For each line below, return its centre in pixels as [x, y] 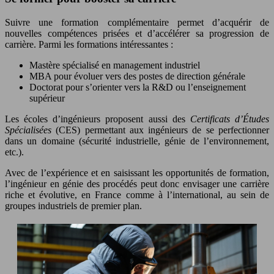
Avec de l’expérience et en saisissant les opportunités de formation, [137, 172]
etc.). [14, 152]
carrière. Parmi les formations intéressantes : [89, 44]
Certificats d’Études [230, 119]
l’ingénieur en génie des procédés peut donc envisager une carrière [137, 183]
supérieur [47, 98]
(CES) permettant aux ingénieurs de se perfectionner [160, 130]
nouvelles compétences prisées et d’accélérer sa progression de [137, 33]
